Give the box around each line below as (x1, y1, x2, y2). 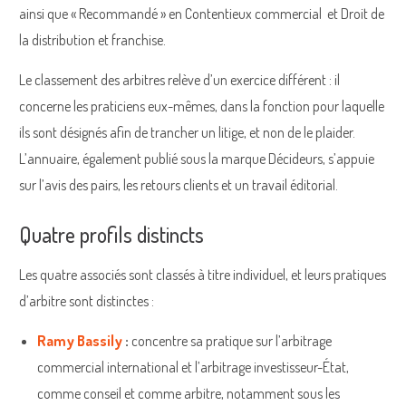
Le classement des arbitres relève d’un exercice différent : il (19, 70, 340, 89)
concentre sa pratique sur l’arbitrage (131, 331, 332, 350)
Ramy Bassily (37, 331, 122, 350)
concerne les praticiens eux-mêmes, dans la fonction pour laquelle (19, 96, 384, 115)
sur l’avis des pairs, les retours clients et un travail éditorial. (19, 175, 338, 194)
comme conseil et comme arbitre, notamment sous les (37, 383, 340, 402)
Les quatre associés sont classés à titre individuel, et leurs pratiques (19, 265, 386, 284)
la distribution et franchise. (19, 30, 166, 49)
